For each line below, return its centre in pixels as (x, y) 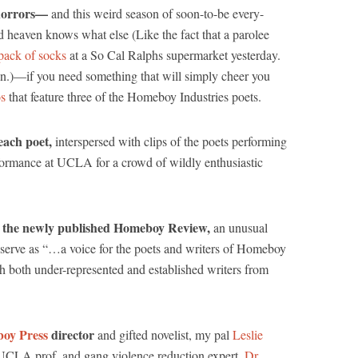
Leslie (248, 334)
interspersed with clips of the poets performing (169, 141)
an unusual (239, 227)
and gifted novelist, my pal (165, 334)
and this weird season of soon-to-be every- (156, 13)
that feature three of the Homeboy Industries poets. (133, 96)
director (73, 334)
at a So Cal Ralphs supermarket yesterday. (173, 55)
